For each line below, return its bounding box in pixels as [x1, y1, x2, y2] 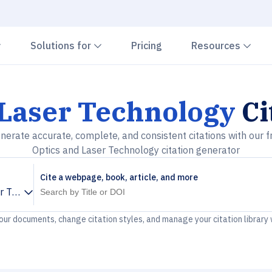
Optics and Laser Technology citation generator [32, 144, 240, 156]
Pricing [131, 39, 162, 52]
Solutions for [30, 39, 93, 52]
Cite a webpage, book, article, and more [40, 172, 198, 183]
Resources [191, 39, 243, 52]
